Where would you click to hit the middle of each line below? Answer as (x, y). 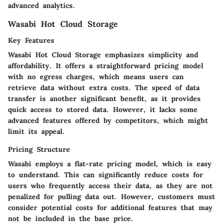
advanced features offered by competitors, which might (108, 120)
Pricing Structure (39, 149)
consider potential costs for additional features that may (110, 207)
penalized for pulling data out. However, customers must (111, 196)
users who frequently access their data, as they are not (110, 185)
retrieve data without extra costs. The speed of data (104, 87)
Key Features (31, 40)
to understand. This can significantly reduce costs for (106, 174)
